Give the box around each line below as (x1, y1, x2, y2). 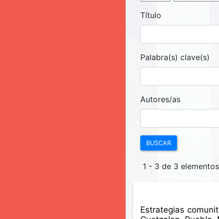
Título (140, 10, 162, 20)
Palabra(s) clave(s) (140, 52, 210, 62)
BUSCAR (146, 139, 172, 147)
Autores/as (140, 94, 181, 104)
